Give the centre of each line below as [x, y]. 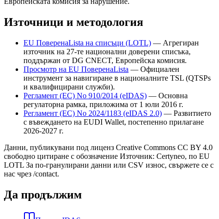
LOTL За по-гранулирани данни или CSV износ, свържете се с [109, 165]
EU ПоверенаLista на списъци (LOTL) [87, 43]
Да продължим [43, 194]
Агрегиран [181, 43]
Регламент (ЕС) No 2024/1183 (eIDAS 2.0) [93, 113]
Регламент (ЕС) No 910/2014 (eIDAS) [85, 95]
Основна [173, 95]
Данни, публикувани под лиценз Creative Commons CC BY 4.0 [108, 147]
